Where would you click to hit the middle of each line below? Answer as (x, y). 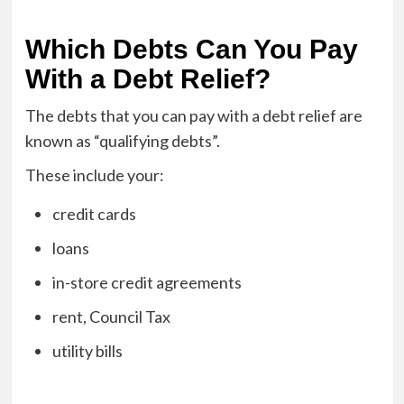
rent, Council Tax (111, 316)
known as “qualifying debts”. (122, 140)
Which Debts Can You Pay (191, 49)
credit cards (94, 213)
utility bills (87, 350)
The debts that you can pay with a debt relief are (193, 115)
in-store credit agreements (147, 282)
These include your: (94, 174)
